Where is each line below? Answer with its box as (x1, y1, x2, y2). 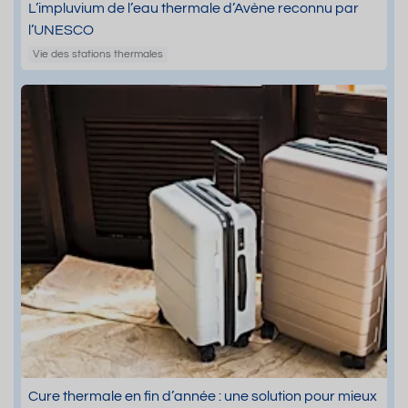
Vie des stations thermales (32, 47, 163, 60)
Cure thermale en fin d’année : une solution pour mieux (28, 388, 377, 403)
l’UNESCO (28, 22, 94, 37)
